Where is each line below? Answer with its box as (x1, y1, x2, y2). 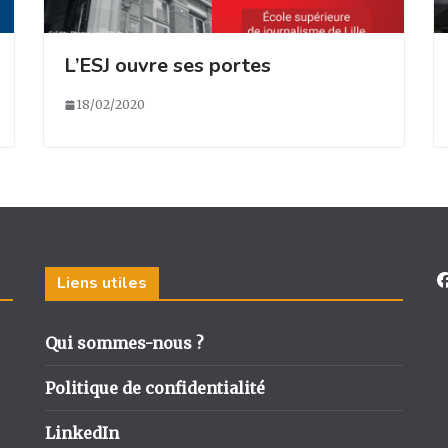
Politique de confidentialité (44, 378, 265, 398)
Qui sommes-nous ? (44, 333, 204, 353)
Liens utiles (56, 272, 147, 294)
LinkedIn (44, 423, 119, 443)
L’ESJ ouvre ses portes (64, 51, 271, 79)
